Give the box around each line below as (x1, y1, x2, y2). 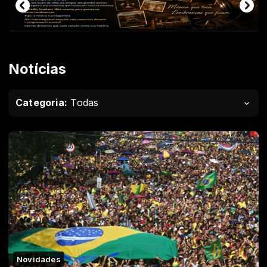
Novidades (17, 254, 61, 265)
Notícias (8, 60, 67, 78)
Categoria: (15, 97, 68, 109)
